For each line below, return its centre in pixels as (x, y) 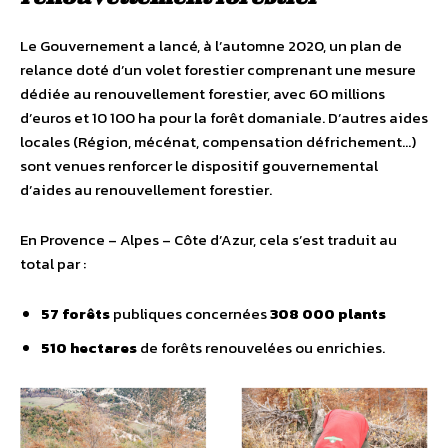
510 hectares (90, 347)
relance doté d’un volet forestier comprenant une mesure (218, 69)
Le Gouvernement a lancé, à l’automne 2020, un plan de (211, 45)
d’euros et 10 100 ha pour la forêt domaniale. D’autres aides (224, 117)
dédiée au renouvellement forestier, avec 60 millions (202, 93)
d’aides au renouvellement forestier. (146, 189)
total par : (53, 263)
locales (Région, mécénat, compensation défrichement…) (218, 141)
